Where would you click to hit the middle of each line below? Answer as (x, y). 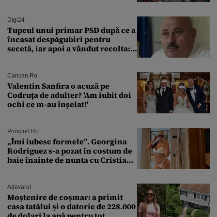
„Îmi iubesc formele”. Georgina (67, 141)
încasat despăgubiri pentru (59, 39)
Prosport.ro (23, 131)
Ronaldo (24, 169)
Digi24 (16, 20)
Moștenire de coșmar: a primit (65, 197)
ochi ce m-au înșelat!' (48, 104)
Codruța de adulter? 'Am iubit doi (69, 95)
